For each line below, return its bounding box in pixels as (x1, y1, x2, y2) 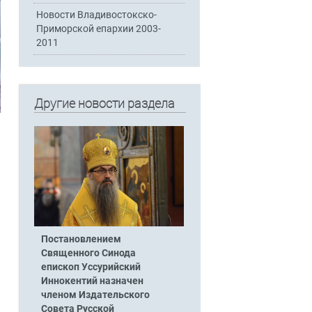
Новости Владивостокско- (36, 8, 157, 21)
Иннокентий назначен (40, 274, 143, 287)
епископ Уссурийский (40, 260, 141, 273)
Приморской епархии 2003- (36, 22, 162, 35)
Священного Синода (40, 247, 136, 259)
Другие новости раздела (33, 96, 175, 111)
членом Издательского (40, 288, 150, 301)
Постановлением (40, 233, 121, 245)
